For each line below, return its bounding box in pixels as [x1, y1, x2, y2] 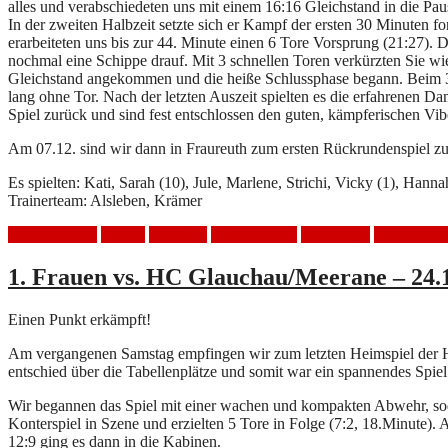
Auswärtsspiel [8, 226, 97, 244]
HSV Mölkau [211, 226, 297, 244]
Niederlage [301, 226, 370, 244]
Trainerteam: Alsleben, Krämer [8, 192, 202, 210]
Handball [149, 226, 207, 244]
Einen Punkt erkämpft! [8, 311, 151, 329]
